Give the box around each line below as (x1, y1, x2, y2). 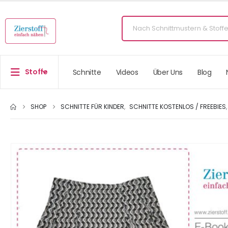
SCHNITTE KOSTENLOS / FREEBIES (129, 102, 226, 111)
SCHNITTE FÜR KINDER (61, 102, 124, 111)
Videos (116, 67, 138, 77)
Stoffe (24, 67, 48, 77)
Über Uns (153, 67, 183, 77)
